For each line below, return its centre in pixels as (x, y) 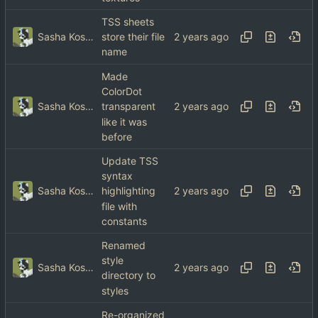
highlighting (128, 191)
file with (119, 206)
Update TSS (130, 161)
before (117, 137)
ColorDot (122, 92)
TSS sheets (128, 22)
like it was (124, 121)
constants (124, 221)
